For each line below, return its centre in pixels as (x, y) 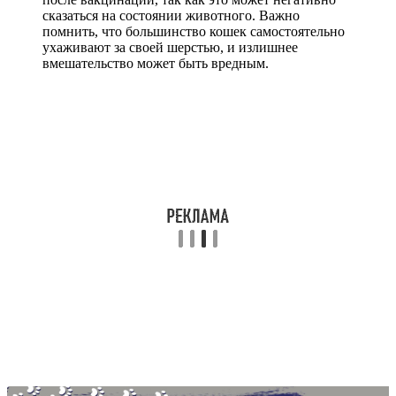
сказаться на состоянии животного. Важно (171, 15)
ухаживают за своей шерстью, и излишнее (170, 47)
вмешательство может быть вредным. (156, 63)
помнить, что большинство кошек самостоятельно (194, 31)
